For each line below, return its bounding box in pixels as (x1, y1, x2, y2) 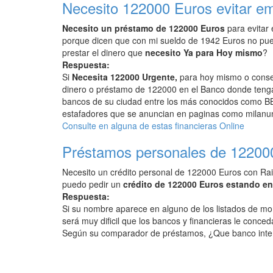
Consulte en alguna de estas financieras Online (62, 119, 244, 132)
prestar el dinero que (62, 46, 145, 58)
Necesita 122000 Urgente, (72, 71, 177, 83)
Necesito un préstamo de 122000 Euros (62, 22, 225, 34)
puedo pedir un (62, 178, 123, 190)
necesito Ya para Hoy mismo (145, 46, 263, 58)
